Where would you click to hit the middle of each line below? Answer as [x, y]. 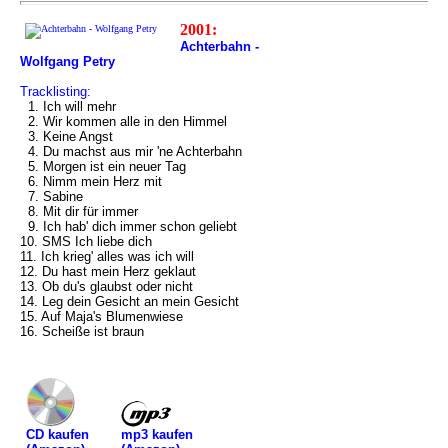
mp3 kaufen [157, 434]
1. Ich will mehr [68, 106]
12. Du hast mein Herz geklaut [108, 271]
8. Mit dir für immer [79, 211]
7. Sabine [51, 196]
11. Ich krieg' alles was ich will [107, 256]
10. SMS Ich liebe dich [86, 241]
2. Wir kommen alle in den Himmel [123, 121]
